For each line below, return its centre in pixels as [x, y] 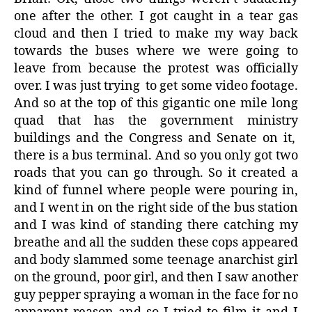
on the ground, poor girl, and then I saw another [156, 278]
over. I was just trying [77, 86]
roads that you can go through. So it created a [156, 173]
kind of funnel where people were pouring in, [156, 191]
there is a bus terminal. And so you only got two [156, 156]
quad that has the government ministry [156, 121]
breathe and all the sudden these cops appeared [156, 243]
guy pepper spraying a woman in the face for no [156, 295]
